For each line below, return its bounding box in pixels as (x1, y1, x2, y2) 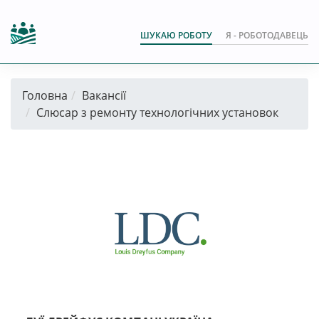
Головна (22, 88, 68, 103)
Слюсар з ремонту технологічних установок (36, 105, 278, 120)
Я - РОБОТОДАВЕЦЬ (226, 29, 308, 41)
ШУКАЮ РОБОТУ (140, 29, 212, 41)
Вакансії (82, 88, 126, 103)
